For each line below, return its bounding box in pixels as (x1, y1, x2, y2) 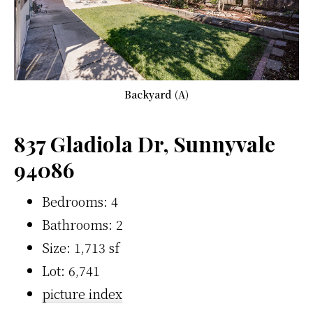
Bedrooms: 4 (42, 192, 118, 211)
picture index (42, 284, 122, 303)
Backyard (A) (124, 87, 189, 102)
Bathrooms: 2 (42, 215, 123, 234)
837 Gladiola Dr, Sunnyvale (14, 130, 275, 159)
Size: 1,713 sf (42, 238, 119, 257)
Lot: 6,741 (42, 261, 100, 280)
